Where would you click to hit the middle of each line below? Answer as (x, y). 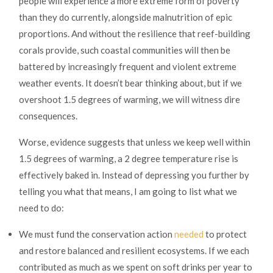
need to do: (41, 208)
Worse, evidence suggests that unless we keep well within (135, 142)
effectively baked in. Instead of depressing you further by (134, 175)
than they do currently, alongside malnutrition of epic (126, 17)
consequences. (48, 116)
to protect (225, 234)
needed (189, 234)
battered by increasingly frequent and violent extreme (128, 67)
